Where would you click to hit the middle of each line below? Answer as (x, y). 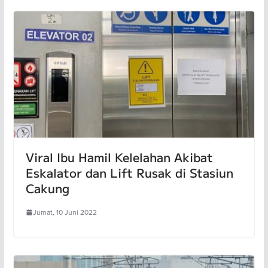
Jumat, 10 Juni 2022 (65, 212)
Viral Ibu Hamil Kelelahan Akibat (119, 157)
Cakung (47, 188)
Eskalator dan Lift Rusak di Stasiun (129, 173)
